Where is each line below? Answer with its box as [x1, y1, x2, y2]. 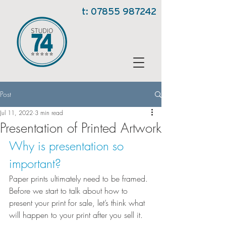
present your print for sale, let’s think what [9, 197, 147, 208]
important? [9, 155, 61, 172]
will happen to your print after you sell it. [9, 209, 143, 220]
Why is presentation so [9, 138, 127, 154]
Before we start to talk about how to [9, 185, 130, 196]
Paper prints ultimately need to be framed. [9, 173, 150, 184]
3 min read [35, 108, 63, 117]
